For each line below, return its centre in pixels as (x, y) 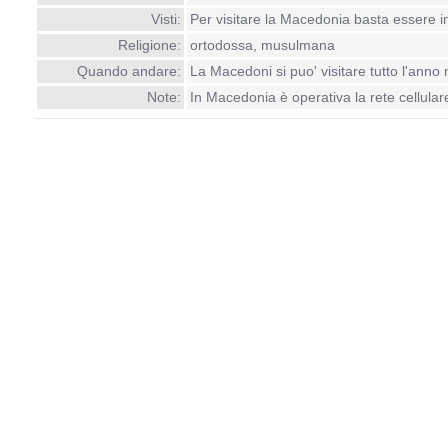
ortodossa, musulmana (262, 45)
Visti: (165, 19)
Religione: (149, 45)
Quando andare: (128, 71)
